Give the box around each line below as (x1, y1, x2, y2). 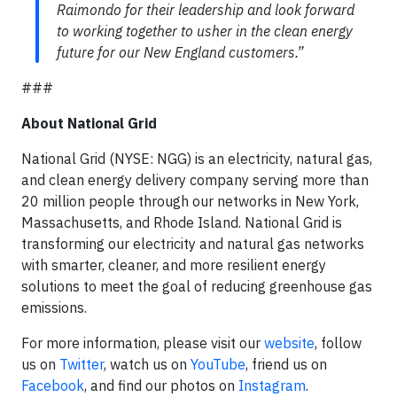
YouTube (191, 355, 245, 373)
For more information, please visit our (21, 334, 264, 352)
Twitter (59, 355, 104, 373)
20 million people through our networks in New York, (21, 192, 359, 210)
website (264, 334, 315, 352)
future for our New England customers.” (57, 43, 304, 61)
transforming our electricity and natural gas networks (21, 235, 364, 253)
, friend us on (245, 355, 327, 373)
